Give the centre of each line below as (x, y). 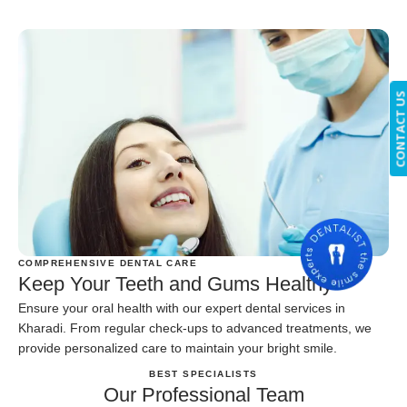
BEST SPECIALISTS (203, 374)
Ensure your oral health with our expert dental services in (182, 308)
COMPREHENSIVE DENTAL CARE (108, 263)
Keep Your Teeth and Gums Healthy (175, 284)
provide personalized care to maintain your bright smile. (178, 348)
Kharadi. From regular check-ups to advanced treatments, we (195, 328)
